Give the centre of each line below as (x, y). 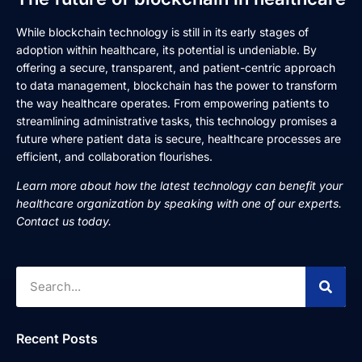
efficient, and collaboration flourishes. (114, 156)
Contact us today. (64, 221)
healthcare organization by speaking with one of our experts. (179, 204)
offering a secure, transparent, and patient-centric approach (176, 67)
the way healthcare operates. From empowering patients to (173, 103)
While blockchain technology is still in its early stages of (162, 32)
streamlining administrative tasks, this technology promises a (177, 120)
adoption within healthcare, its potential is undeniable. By (166, 49)
